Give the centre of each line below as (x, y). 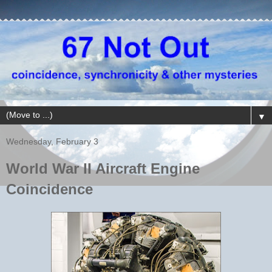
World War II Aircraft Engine (103, 168)
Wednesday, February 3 (52, 141)
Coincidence (49, 189)
